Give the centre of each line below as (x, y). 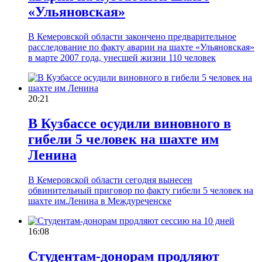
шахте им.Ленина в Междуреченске (100, 201)
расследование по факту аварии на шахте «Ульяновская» (141, 47)
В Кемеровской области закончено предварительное (132, 36)
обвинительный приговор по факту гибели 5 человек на (141, 190)
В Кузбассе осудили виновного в (130, 123)
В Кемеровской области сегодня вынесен (110, 180)
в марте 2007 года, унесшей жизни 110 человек (122, 57)
